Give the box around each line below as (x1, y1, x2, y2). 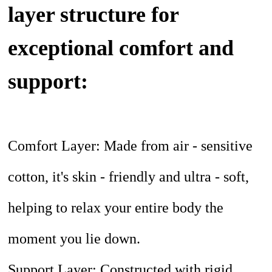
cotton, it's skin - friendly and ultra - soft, (8, 169, 250, 185)
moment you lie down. (8, 231, 141, 247)
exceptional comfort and (8, 36, 234, 61)
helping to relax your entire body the (8, 200, 224, 216)
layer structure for (8, 2, 179, 27)
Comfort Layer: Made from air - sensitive (8, 138, 253, 154)
